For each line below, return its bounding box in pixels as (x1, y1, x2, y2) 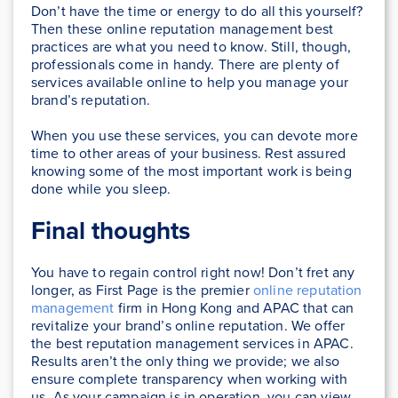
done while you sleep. (31, 179, 171, 200)
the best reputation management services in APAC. (31, 333, 354, 354)
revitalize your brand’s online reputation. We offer (31, 315, 346, 337)
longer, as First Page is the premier (31, 280, 253, 301)
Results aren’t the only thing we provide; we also (31, 351, 339, 372)
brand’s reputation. (31, 90, 151, 111)
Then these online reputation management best (31, 19, 334, 40)
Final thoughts (31, 212, 190, 250)
